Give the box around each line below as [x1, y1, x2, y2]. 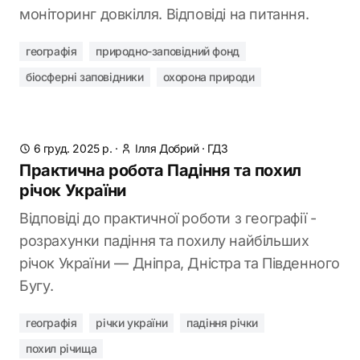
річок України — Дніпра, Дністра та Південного [19, 255, 340, 272]
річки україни [96, 316, 168, 329]
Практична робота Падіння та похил [19, 161, 301, 180]
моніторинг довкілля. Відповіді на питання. [19, 6, 309, 22]
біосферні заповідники [26, 70, 144, 84]
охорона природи [162, 70, 255, 84]
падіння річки [186, 316, 259, 329]
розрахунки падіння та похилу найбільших [19, 232, 309, 249]
